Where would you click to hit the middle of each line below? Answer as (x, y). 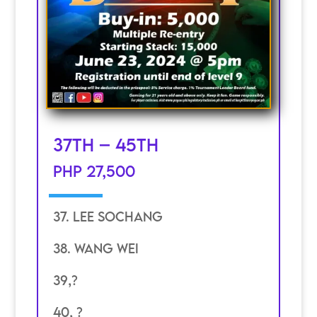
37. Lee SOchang (108, 216)
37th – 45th (105, 144)
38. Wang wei (96, 248)
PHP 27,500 (94, 171)
